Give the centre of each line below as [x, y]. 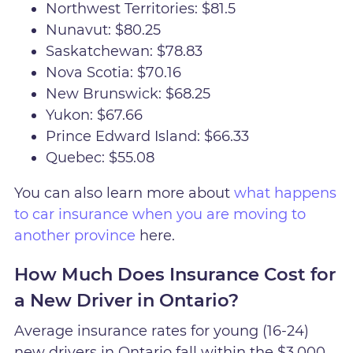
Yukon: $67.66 [95, 115]
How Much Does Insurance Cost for [175, 274]
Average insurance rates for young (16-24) [162, 331]
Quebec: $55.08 [100, 158]
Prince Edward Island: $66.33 [148, 137]
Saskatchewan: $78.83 [124, 52]
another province [75, 236]
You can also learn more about [124, 193]
